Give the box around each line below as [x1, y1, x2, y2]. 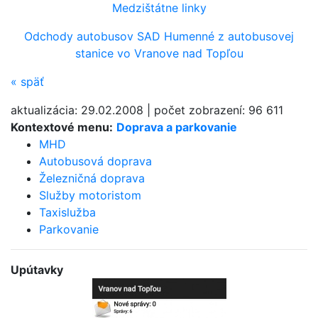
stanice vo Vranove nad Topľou [75, 45, 243, 60]
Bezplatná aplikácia [92, 279, 197, 294]
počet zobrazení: [154, 102, 248, 117]
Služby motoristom [39, 187, 141, 202]
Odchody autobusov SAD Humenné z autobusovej [24, 28, 294, 43]
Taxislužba [39, 204, 96, 219]
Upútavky [11, 262, 63, 277]
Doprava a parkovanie [116, 119, 237, 134]
